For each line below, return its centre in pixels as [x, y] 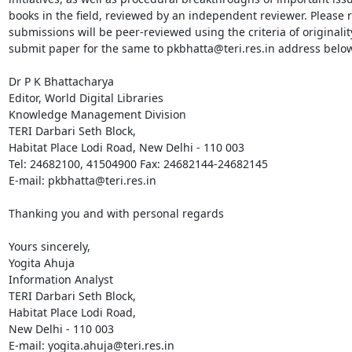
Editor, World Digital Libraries [86, 97]
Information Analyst [60, 279]
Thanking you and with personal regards [116, 213]
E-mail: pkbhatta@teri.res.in [82, 180]
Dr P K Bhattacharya [61, 81]
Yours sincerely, [49, 246]
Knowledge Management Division [97, 114]
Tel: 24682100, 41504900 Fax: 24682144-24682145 [139, 163]
